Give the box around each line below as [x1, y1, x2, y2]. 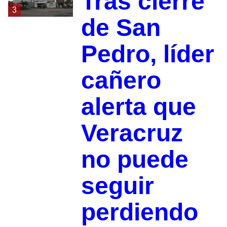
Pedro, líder [81, 40, 214, 67]
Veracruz [81, 119, 183, 146]
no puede [81, 145, 188, 173]
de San [81, 14, 161, 41]
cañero [81, 66, 161, 94]
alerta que [81, 93, 196, 120]
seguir [81, 172, 154, 199]
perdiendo [81, 198, 198, 225]
